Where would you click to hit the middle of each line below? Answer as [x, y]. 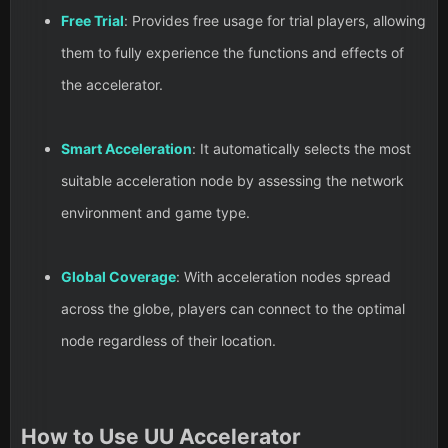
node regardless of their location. [168, 341]
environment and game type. [155, 213]
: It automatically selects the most [301, 149]
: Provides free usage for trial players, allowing [275, 21]
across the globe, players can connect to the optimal [233, 309]
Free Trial [92, 21]
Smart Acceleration [126, 149]
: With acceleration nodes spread [283, 277]
